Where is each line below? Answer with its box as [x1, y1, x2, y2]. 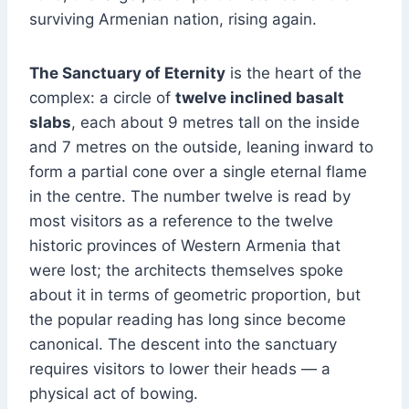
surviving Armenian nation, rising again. [29, 10, 317, 29]
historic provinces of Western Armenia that [29, 236, 341, 256]
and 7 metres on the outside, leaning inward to [29, 138, 373, 157]
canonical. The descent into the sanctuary [29, 335, 337, 354]
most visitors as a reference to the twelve [29, 212, 333, 231]
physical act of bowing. [29, 384, 198, 404]
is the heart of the [225, 64, 362, 83]
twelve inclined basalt [175, 89, 344, 108]
